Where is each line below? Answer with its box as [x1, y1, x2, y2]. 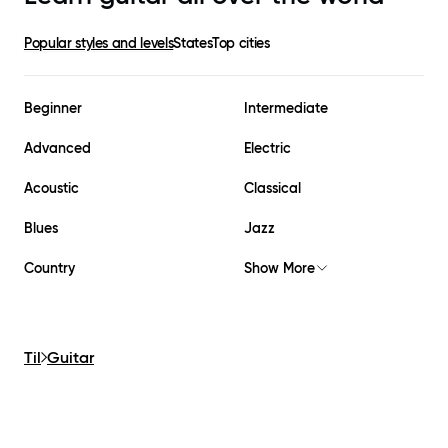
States [173, 33, 213, 52]
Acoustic [24, 178, 79, 197]
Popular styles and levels [24, 33, 174, 52]
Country [24, 258, 75, 277]
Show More [244, 258, 315, 277]
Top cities [212, 33, 270, 52]
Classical [244, 178, 301, 197]
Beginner [24, 98, 82, 117]
